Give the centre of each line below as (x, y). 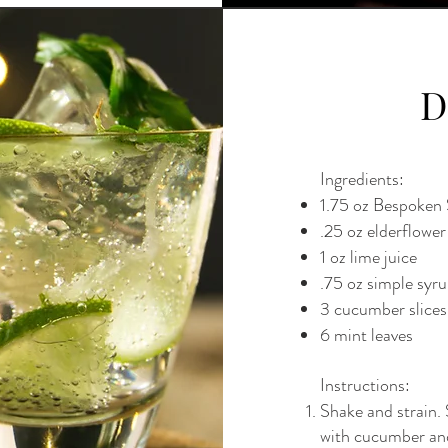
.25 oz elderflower (382, 230)
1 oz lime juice (368, 256)
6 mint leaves (368, 334)
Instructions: (364, 384)
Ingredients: (361, 178)
